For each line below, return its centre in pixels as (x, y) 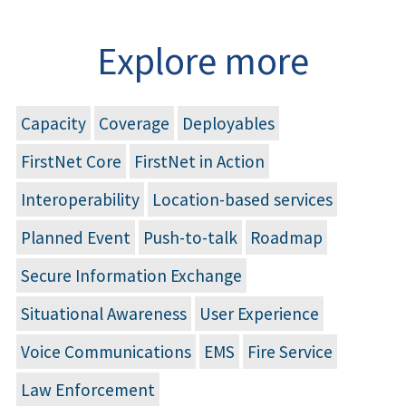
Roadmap (286, 237)
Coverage (134, 123)
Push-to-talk (190, 237)
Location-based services (242, 199)
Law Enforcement (88, 389)
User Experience (259, 313)
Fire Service (290, 351)
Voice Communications (106, 351)
